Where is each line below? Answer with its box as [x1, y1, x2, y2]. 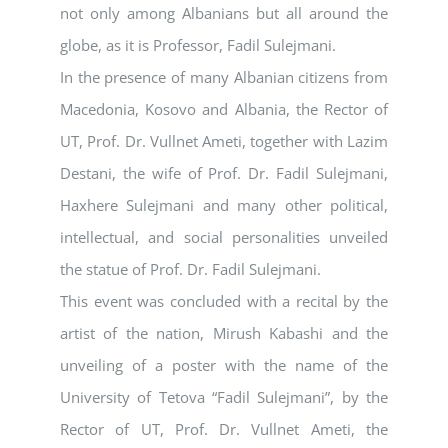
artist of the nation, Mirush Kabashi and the [60, 323, 388, 344]
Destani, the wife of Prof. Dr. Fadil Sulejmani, [60, 163, 388, 184]
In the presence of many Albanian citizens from [60, 67, 388, 88]
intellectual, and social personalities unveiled [60, 227, 388, 248]
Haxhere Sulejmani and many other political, [60, 195, 388, 216]
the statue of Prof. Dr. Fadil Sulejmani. [60, 259, 321, 280]
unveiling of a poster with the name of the [60, 355, 388, 376]
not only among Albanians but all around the [60, 3, 388, 24]
